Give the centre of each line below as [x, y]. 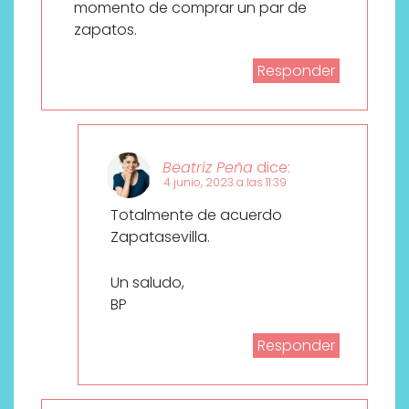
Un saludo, [147, 282]
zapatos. [105, 29]
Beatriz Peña [208, 167]
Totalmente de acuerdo [196, 215]
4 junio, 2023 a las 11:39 [225, 182]
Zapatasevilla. [160, 236]
